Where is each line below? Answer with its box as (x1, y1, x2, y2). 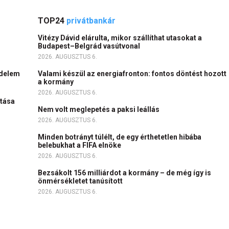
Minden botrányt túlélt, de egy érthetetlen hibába (38, 133, 201, 142)
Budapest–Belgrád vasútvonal (38, 42, 142, 51)
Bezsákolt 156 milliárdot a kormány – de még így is (38, 169, 211, 177)
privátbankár (66, 16, 116, 26)
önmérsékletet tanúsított (38, 177, 124, 186)
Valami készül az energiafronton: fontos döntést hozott (38, 70, 226, 78)
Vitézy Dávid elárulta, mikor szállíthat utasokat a (38, 34, 202, 42)
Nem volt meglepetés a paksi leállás (38, 105, 163, 114)
